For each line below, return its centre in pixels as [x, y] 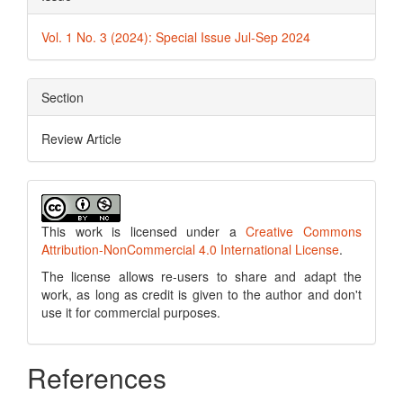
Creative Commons [304, 231]
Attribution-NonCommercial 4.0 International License [190, 249]
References [97, 377]
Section [63, 97]
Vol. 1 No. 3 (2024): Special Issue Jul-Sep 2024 [176, 37]
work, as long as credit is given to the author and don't [201, 294]
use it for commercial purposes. [131, 312]
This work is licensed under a [144, 231]
